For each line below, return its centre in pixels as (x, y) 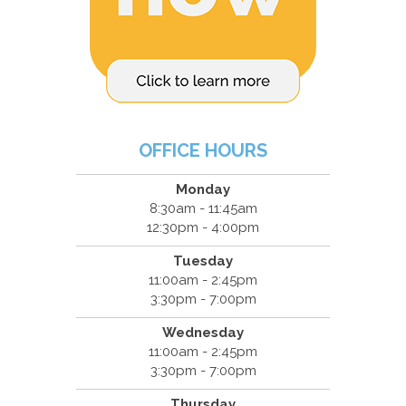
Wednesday (203, 333)
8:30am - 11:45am (203, 209)
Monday (203, 190)
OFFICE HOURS (203, 151)
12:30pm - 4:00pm (203, 228)
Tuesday (203, 261)
